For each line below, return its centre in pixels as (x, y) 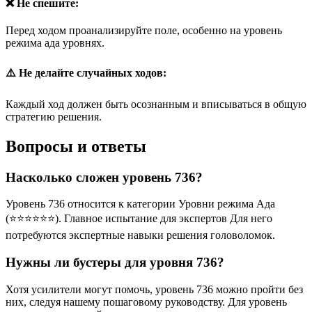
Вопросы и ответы (76, 146)
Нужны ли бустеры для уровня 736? (115, 263)
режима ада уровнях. (55, 43)
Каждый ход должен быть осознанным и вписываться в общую (156, 104)
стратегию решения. (54, 116)
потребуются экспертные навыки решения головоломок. (140, 235)
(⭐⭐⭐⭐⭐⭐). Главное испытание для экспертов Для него (139, 219)
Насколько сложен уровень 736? (104, 177)
